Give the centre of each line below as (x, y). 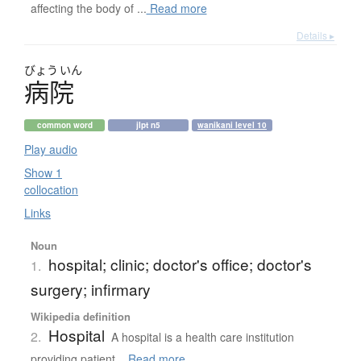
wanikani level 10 (232, 124)
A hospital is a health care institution (202, 336)
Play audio (51, 149)
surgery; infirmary (90, 288)
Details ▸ (315, 35)
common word (64, 124)
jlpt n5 (148, 124)
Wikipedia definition (80, 316)
